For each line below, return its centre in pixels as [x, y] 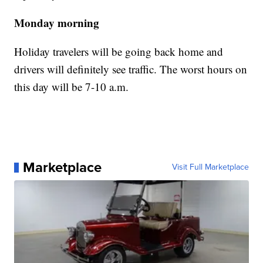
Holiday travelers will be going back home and [119, 52]
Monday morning [57, 23]
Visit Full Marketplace [210, 167]
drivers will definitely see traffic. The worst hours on [131, 69]
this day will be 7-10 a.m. [72, 87]
